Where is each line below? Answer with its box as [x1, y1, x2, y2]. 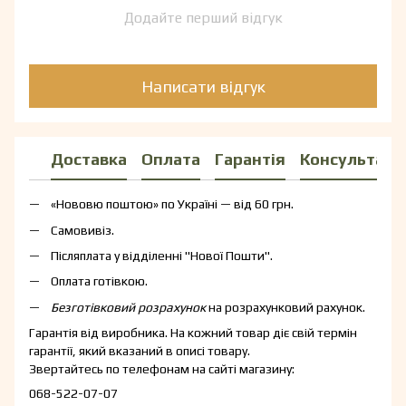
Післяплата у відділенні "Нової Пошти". [51, 247, 273, 263]
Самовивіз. [51, 222, 114, 237]
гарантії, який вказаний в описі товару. [29, 343, 250, 359]
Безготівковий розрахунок [51, 299, 206, 314]
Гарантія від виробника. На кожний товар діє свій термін [29, 325, 357, 341]
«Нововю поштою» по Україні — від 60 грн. [51, 197, 294, 212]
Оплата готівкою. [51, 274, 148, 289]
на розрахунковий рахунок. [206, 299, 365, 314]
